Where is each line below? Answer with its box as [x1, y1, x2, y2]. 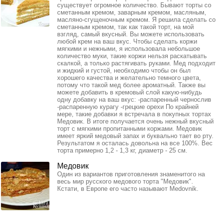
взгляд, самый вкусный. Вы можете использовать [57, 30, 204, 38]
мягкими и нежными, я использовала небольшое [57, 45, 200, 52]
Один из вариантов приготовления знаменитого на [57, 170, 205, 178]
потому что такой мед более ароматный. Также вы [57, 81, 205, 89]
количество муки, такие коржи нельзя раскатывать [57, 52, 207, 60]
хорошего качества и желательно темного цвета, [57, 74, 201, 81]
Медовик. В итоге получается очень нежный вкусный [57, 117, 214, 125]
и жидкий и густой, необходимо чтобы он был [57, 66, 191, 74]
